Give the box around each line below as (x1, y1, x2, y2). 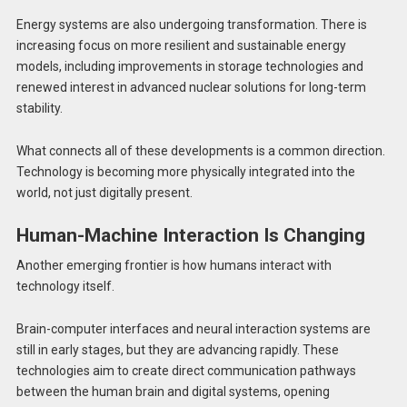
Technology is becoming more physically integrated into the (15, 164, 355, 179)
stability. (15, 100, 63, 115)
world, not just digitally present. (15, 184, 193, 200)
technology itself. (15, 279, 114, 294)
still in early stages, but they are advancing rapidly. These (15, 342, 339, 357)
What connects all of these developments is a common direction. (15, 143, 385, 158)
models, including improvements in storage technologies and (15, 58, 363, 74)
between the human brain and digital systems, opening (15, 383, 330, 399)
